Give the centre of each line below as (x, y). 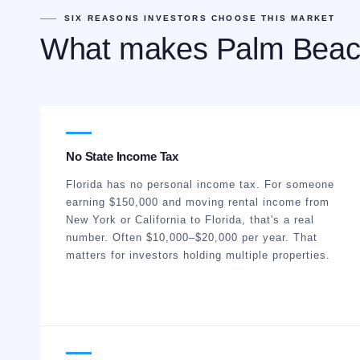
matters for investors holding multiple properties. (198, 255)
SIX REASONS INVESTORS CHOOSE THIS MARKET (200, 18)
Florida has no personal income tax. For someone (200, 184)
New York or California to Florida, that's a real (190, 220)
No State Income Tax (123, 156)
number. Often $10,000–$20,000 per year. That (192, 237)
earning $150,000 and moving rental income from (198, 202)
